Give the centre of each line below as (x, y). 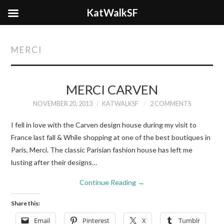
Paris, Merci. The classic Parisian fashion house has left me (102, 149)
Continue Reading (108, 182)
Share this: (26, 203)
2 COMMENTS (170, 104)
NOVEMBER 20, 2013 (63, 104)
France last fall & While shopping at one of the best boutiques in (111, 137)
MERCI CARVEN (112, 89)
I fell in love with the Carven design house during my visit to (104, 124)
